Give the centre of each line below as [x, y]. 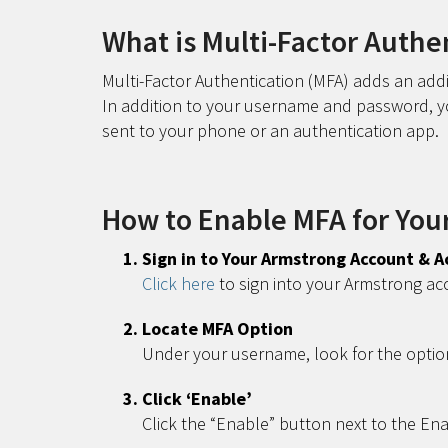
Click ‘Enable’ [197, 398]
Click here [178, 283]
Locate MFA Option [217, 328]
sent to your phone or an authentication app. [270, 130]
